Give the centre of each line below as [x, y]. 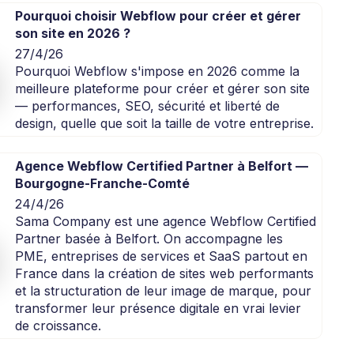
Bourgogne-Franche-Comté [102, 184]
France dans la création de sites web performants [164, 274]
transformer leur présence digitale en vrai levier [158, 309]
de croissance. [58, 326]
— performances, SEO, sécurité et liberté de [147, 106]
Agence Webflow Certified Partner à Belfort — [161, 166]
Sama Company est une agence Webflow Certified [165, 222]
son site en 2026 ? [72, 34]
